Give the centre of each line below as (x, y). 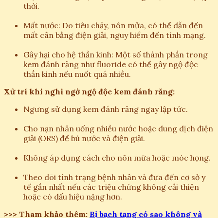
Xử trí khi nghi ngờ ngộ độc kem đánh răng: (89, 91)
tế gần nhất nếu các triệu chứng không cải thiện (111, 187)
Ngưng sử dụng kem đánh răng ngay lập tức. (106, 109)
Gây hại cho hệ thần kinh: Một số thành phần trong (116, 54)
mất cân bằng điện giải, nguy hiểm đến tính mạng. (115, 35)
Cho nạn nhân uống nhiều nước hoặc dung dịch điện (118, 128)
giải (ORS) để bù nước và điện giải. (84, 138)
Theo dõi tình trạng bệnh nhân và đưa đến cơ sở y (114, 177)
